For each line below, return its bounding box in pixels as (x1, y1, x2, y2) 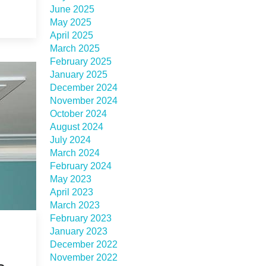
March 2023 (49, 200, 100, 210)
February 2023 (49, 213, 112, 223)
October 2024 (49, 109, 107, 119)
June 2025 (49, 4, 94, 14)
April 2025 (49, 30, 93, 40)
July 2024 (49, 135, 91, 145)
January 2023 (49, 226, 107, 236)
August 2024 (49, 122, 103, 132)
